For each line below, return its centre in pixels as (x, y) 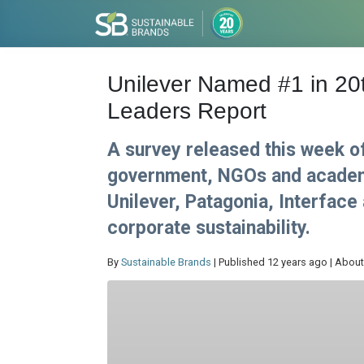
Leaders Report (187, 111)
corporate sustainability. (209, 228)
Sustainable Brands (166, 262)
